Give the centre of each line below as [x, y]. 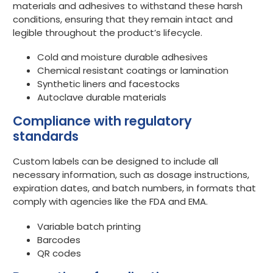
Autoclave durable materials [102, 97]
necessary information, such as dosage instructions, [131, 175]
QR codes [59, 253]
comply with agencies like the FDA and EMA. [112, 202]
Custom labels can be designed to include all [115, 161]
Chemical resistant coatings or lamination [133, 71]
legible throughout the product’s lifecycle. [109, 32]
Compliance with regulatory [102, 121]
